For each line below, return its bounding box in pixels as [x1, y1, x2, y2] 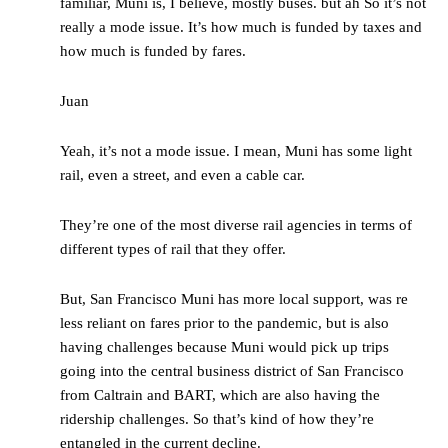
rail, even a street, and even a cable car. [60, 167, 305, 184]
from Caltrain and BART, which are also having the [60, 387, 380, 404]
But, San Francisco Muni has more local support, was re [60, 291, 408, 308]
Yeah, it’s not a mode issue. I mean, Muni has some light [60, 143, 412, 160]
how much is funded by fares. [60, 43, 246, 60]
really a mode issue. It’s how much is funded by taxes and [60, 19, 422, 36]
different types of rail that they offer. [60, 241, 290, 258]
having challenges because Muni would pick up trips [60, 339, 389, 356]
